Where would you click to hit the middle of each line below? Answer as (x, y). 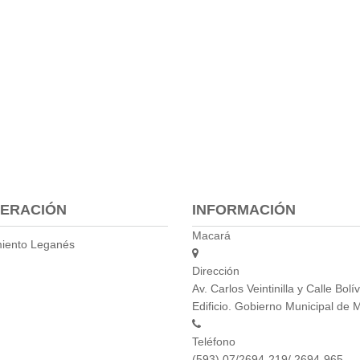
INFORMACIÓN (244, 209)
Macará (211, 235)
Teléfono (214, 341)
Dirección (216, 270)
